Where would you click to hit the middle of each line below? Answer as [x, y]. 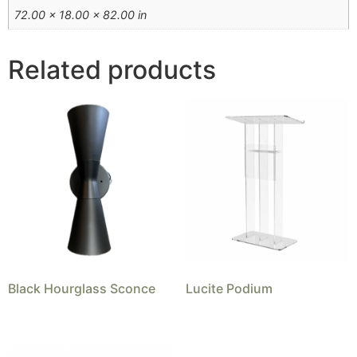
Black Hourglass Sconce [82, 288]
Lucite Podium [229, 288]
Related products [112, 70]
